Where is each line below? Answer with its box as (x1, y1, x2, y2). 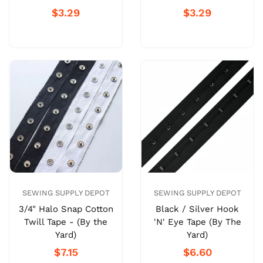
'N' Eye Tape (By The (153, 216, 241, 227)
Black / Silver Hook (156, 203, 239, 214)
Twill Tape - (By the (24, 217, 107, 228)
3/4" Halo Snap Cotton (18, 204, 113, 215)
